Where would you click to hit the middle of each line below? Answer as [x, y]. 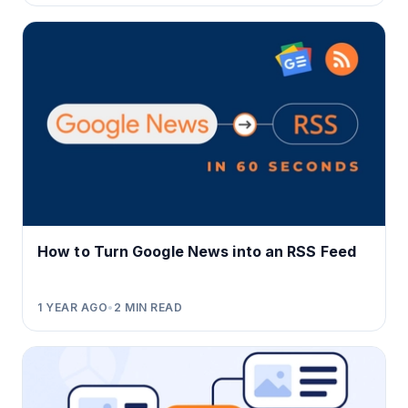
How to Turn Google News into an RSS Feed [197, 251]
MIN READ [152, 307]
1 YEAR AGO [72, 307]
